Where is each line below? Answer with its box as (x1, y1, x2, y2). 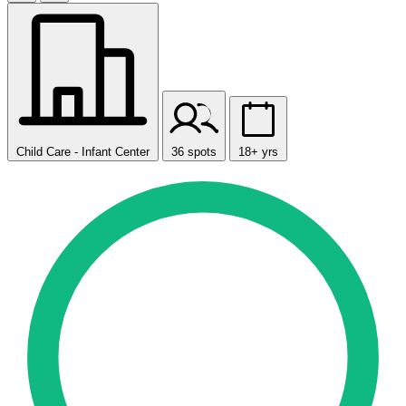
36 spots (171, 145, 217, 159)
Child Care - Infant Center (16, 145, 150, 159)
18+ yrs (238, 145, 278, 159)
